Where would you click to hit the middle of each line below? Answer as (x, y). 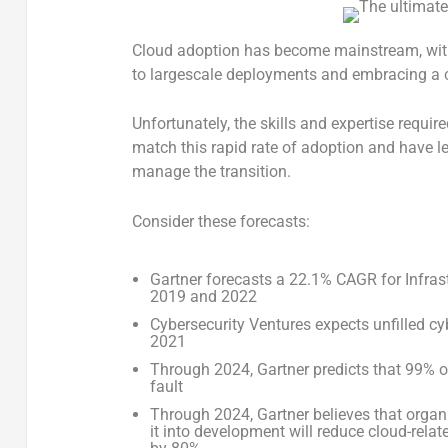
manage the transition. (211, 172)
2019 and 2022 (204, 296)
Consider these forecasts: (220, 221)
